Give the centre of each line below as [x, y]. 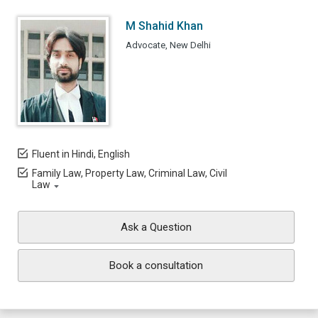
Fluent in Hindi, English [81, 154]
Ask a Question [156, 227]
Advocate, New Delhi [168, 45]
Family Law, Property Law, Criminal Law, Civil [130, 173]
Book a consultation [156, 265]
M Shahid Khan [164, 26]
